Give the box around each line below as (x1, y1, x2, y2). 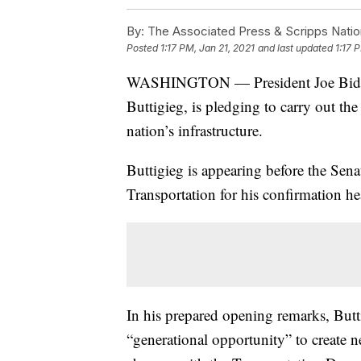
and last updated (258, 42, 333, 55)
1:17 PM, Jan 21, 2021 (160, 42, 255, 55)
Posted (127, 42, 160, 55)
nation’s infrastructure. (127, 120, 263, 141)
